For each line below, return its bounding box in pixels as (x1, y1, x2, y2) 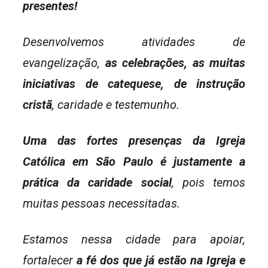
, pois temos (171, 175, 246, 190)
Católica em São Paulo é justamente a (23, 154, 245, 169)
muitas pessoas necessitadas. (23, 196, 180, 211)
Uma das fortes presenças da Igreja (23, 133, 245, 148)
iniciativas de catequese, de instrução (23, 77, 245, 92)
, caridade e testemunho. (52, 98, 179, 112)
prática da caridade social (23, 175, 172, 190)
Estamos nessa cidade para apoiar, (23, 232, 245, 247)
